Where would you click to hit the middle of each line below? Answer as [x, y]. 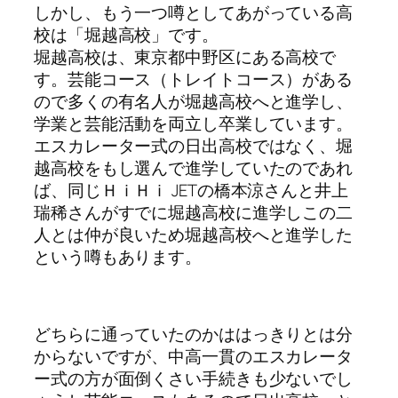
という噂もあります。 [118, 257]
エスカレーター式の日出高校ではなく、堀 [194, 146]
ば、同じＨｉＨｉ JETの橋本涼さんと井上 [191, 191]
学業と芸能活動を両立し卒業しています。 [194, 124]
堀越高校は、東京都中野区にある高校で [185, 57]
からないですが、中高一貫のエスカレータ [194, 357]
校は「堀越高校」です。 [126, 35]
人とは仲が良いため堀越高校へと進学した [194, 235]
